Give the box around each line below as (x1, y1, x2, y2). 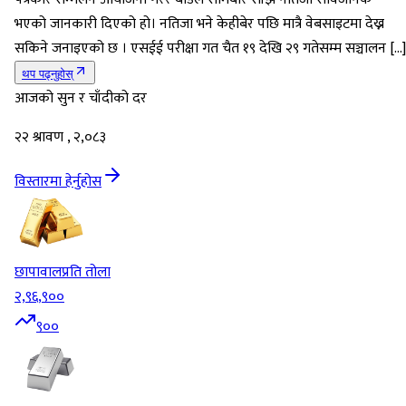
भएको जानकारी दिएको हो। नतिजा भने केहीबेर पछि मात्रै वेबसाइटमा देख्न (14, 12, 384, 37)
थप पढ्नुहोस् (22, 67, 73, 82)
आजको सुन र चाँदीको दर (14, 86, 147, 111)
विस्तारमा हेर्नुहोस (14, 169, 101, 195)
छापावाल (14, 260, 62, 285)
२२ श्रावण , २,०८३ (14, 125, 106, 150)
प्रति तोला (62, 260, 111, 285)
